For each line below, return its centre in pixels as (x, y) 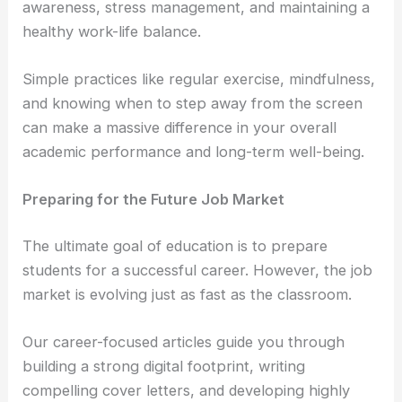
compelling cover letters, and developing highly (187, 391)
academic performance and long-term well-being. (194, 151)
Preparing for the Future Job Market (154, 200)
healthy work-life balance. (112, 31)
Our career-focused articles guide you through (184, 342)
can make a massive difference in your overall (180, 127)
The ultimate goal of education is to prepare (175, 245)
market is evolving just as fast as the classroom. (188, 294)
